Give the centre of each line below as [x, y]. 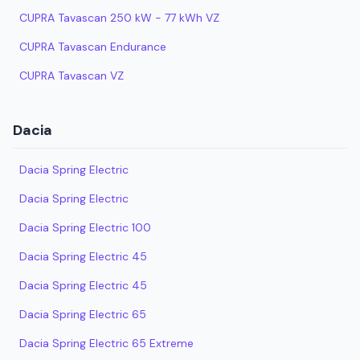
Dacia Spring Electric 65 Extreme [106, 343]
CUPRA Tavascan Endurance [93, 47]
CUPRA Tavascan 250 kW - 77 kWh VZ [119, 18]
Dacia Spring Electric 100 [85, 227]
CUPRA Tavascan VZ [72, 76]
